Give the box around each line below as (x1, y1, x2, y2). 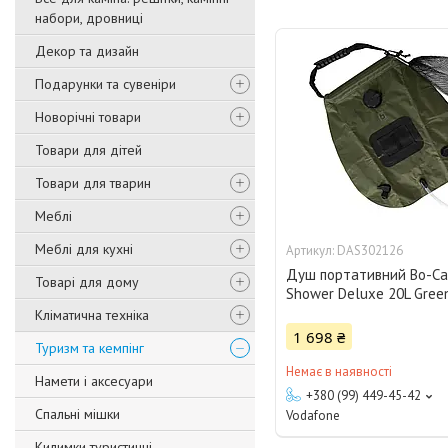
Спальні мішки (35, 405, 120, 423)
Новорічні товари (35, 108, 141, 126)
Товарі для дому (35, 273, 139, 291)
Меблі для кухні (35, 240, 133, 258)
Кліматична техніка (35, 306, 149, 324)
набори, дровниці (35, 9, 143, 27)
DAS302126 (337, 242, 404, 260)
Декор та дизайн (35, 42, 139, 60)
